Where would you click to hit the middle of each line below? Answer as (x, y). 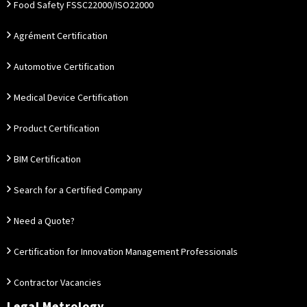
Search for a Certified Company (78, 191)
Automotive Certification (64, 67)
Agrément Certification (61, 36)
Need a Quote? (44, 221)
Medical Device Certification (71, 98)
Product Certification (57, 129)
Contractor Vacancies (58, 283)
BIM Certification (47, 160)
